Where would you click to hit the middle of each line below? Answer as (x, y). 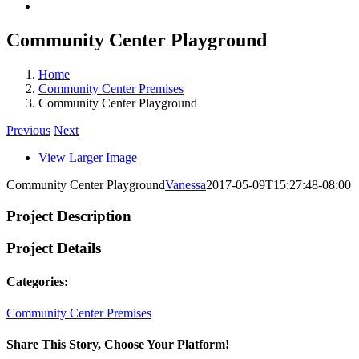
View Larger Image (88, 157)
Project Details (54, 248)
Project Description (69, 216)
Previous (28, 130)
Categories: (37, 281)
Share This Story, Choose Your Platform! (118, 345)
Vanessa (186, 184)
